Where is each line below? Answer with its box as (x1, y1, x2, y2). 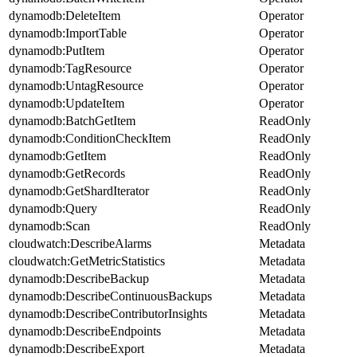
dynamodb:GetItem (9, 149, 106, 163)
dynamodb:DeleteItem (9, 9, 120, 23)
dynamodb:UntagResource (9, 79, 143, 93)
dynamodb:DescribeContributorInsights (9, 307, 207, 321)
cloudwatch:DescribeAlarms (9, 237, 151, 251)
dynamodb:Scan (9, 219, 90, 233)
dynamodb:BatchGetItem (9, 114, 135, 128)
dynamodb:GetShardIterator (9, 184, 149, 198)
